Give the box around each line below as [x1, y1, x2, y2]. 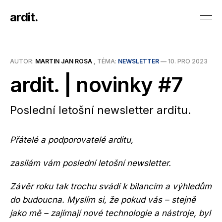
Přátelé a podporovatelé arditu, [10, 135, 133, 145]
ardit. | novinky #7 [10, 72, 183, 97]
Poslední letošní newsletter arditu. [10, 104, 191, 116]
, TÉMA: [92, 57, 118, 65]
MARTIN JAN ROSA [35, 57, 92, 65]
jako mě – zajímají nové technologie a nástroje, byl [10, 208, 211, 218]
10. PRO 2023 [168, 57, 208, 65]
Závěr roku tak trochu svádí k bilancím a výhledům [10, 181, 212, 191]
